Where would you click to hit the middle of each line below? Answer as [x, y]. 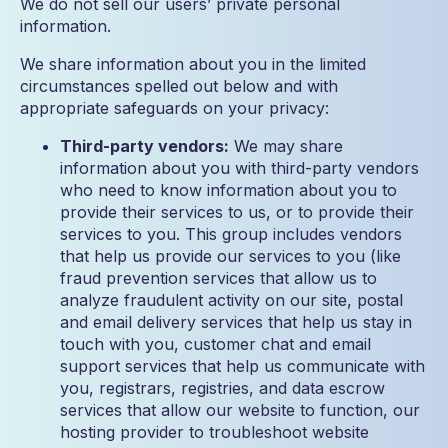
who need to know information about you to [228, 190]
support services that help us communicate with [242, 366]
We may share [286, 146]
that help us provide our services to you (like [230, 256]
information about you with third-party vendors [239, 168]
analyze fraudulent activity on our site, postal [231, 300]
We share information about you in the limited [193, 64]
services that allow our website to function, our [240, 410]
